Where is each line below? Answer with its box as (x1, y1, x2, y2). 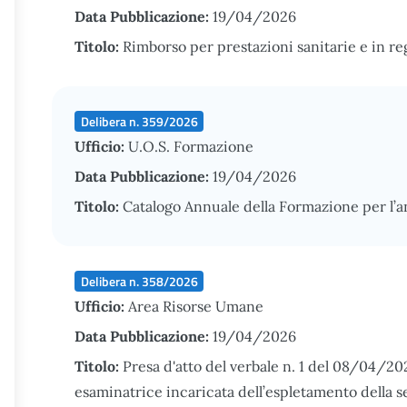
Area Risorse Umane (128, 297, 263, 315)
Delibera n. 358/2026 (80, 271, 198, 291)
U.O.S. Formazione (128, 137, 253, 155)
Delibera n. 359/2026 (80, 111, 198, 131)
